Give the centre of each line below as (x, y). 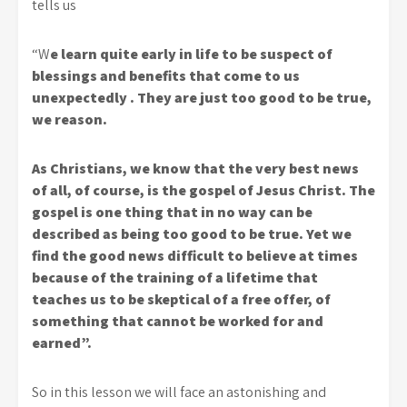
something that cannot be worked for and (178, 321)
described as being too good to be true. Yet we (192, 234)
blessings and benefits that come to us (166, 76)
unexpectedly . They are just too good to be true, (202, 98)
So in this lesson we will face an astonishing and (179, 392)
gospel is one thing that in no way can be (172, 212)
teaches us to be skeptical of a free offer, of (181, 299)
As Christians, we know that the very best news (195, 169)
